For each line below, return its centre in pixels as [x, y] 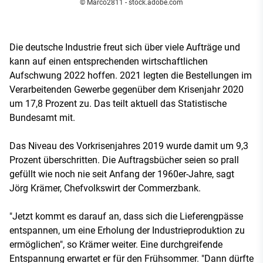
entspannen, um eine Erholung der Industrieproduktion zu [127, 230]
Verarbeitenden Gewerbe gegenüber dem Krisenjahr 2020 [127, 89]
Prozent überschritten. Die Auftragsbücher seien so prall [124, 160]
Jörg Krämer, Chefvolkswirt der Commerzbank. [105, 188]
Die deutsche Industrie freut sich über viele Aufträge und [125, 47]
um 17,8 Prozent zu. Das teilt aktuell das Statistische [118, 103]
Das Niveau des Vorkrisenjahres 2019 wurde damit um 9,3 [129, 146]
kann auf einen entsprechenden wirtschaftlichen [109, 61]
